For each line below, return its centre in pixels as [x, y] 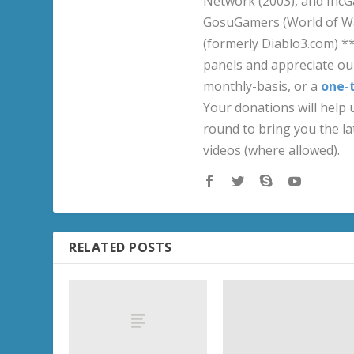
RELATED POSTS [121, 247]
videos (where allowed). [272, 150]
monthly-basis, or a [262, 86]
